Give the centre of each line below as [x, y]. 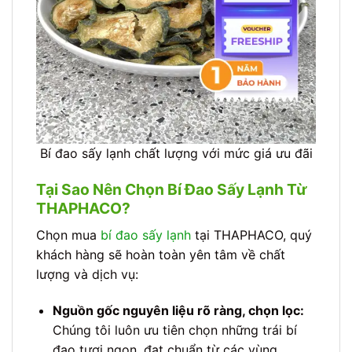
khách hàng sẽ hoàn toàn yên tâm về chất [161, 254]
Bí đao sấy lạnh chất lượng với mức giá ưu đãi [176, 154]
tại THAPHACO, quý [251, 235]
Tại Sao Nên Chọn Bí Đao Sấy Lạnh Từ [172, 190]
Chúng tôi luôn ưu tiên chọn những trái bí [174, 330]
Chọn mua [68, 235]
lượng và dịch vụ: [87, 274]
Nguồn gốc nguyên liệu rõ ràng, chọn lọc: [178, 310]
